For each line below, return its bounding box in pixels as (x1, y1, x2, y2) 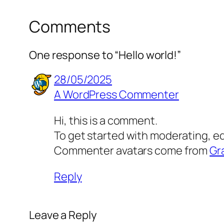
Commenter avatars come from (54, 142, 210, 158)
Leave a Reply (29, 207, 97, 222)
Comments (29, 15, 111, 38)
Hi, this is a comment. (54, 112, 157, 128)
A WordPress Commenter (54, 86, 179, 102)
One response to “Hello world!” (29, 47, 181, 62)
